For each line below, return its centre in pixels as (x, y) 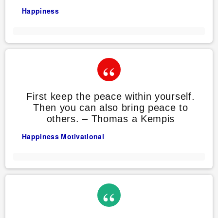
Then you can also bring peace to (111, 108)
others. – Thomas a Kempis (111, 119)
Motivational (82, 136)
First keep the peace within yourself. (111, 97)
